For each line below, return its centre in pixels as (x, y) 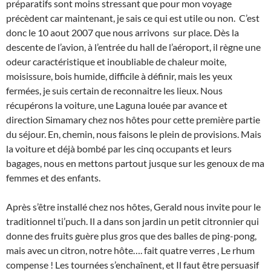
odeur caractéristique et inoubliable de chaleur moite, (116, 61)
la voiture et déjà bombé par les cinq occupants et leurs (119, 148)
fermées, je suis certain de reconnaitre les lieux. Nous (114, 90)
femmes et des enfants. (53, 177)
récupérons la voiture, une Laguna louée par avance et (117, 105)
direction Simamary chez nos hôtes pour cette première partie (133, 119)
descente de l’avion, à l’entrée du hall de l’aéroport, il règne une (133, 47)
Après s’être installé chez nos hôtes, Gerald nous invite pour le (133, 206)
